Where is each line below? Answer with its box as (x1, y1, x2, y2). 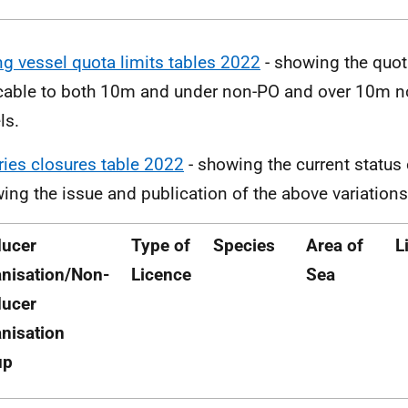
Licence (131, 264, 191, 285)
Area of (306, 235, 363, 256)
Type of (131, 235, 190, 256)
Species (213, 235, 275, 256)
